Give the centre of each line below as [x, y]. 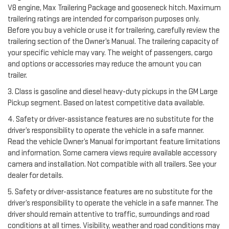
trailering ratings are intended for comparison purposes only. [104, 19]
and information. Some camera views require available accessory [112, 153]
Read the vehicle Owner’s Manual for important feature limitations [114, 142]
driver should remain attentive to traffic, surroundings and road [109, 214]
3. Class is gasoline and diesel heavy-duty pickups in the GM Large [113, 91]
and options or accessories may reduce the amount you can [105, 64]
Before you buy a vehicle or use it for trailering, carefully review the [114, 30]
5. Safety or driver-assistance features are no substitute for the [110, 192]
